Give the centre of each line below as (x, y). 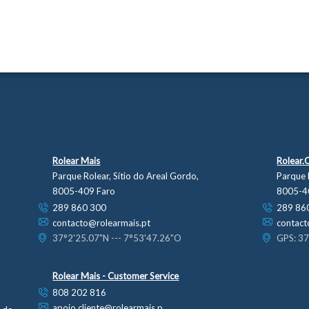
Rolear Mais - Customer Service (116, 276)
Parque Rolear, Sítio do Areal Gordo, (126, 176)
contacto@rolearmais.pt (102, 223)
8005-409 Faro (84, 191)
